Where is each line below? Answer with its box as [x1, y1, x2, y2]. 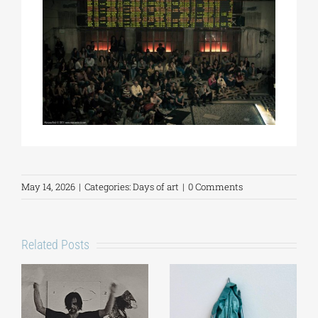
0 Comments [188, 180, 243, 194]
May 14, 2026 [21, 180, 75, 194]
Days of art [133, 180, 179, 194]
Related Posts [21, 237, 89, 253]
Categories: [84, 180, 133, 194]
